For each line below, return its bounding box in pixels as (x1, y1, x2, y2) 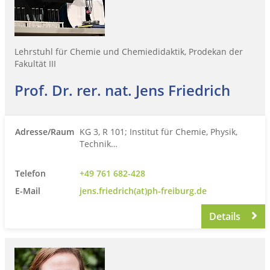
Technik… (80, 137, 118, 149)
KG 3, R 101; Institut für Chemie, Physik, (80, 125, 237, 137)
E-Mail (15, 184, 40, 196)
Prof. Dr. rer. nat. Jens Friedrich (14, 80, 230, 100)
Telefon (15, 167, 46, 179)
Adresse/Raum (15, 125, 74, 137)
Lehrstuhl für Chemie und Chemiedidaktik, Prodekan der (14, 45, 243, 57)
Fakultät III (14, 57, 56, 69)
